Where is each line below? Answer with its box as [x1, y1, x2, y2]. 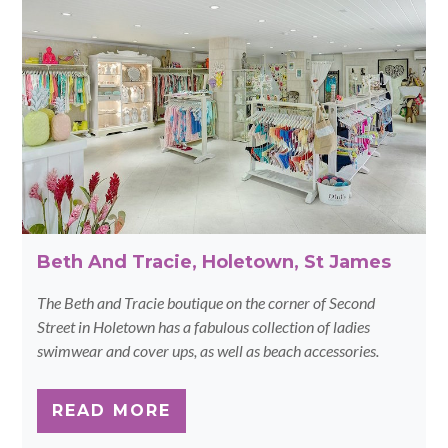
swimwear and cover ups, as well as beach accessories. [37, 340, 380, 360]
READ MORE [52, 400, 172, 420]
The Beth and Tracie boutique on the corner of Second [37, 292, 376, 312]
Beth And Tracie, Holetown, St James [37, 250, 392, 273]
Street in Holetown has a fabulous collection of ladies [37, 316, 371, 336]
